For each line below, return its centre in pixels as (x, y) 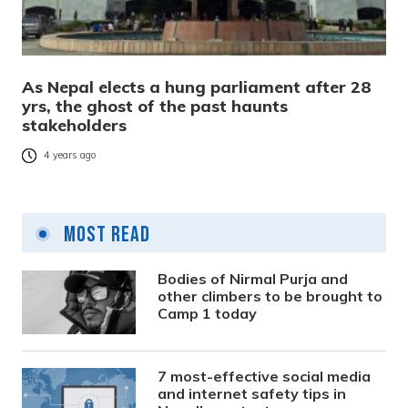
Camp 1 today (208, 314)
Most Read (105, 235)
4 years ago (70, 155)
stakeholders (74, 126)
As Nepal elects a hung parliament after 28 (197, 87)
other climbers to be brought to (270, 296)
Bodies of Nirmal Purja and (253, 279)
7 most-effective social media (265, 377)
